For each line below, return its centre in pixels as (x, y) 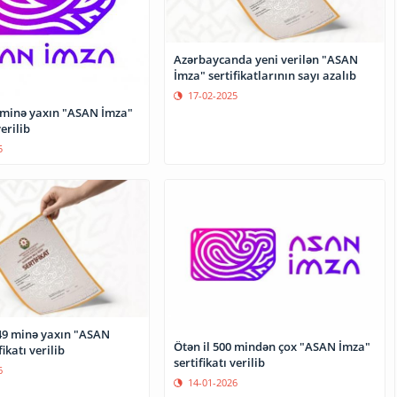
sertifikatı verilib (220, 363)
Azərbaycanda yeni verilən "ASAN (266, 60)
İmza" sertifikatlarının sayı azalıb (265, 76)
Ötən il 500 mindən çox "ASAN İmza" (272, 347)
